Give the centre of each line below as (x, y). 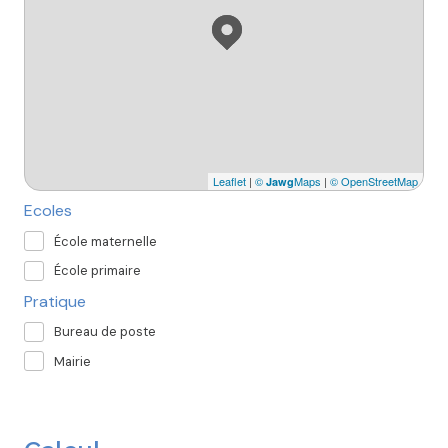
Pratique (55, 301)
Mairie (72, 361)
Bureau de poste (105, 332)
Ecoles (48, 211)
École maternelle (105, 241)
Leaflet (229, 181)
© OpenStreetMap (374, 181)
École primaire (97, 271)
